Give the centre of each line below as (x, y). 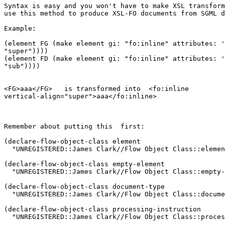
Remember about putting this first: (74, 126)
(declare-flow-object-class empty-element (84, 164)
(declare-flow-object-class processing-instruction (102, 209)
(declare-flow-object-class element (72, 141)
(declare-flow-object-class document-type (84, 186)
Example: (20, 28)
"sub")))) (22, 66)
